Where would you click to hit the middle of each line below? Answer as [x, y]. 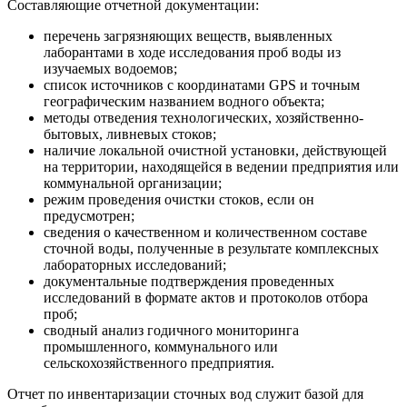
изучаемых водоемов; [110, 68]
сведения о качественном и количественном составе [205, 232]
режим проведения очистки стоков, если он [179, 199]
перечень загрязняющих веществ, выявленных [188, 35]
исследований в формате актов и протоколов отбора [206, 297]
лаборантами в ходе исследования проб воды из [192, 52]
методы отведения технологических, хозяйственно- [203, 117]
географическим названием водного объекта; [184, 101]
